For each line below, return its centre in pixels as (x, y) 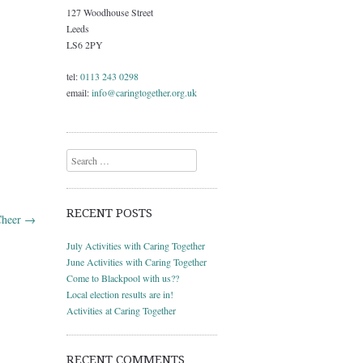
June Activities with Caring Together (137, 261)
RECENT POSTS (109, 213)
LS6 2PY (85, 45)
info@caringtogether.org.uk (144, 92)
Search (79, 157)
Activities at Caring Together (121, 310)
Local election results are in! (120, 294)
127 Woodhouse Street (110, 12)
